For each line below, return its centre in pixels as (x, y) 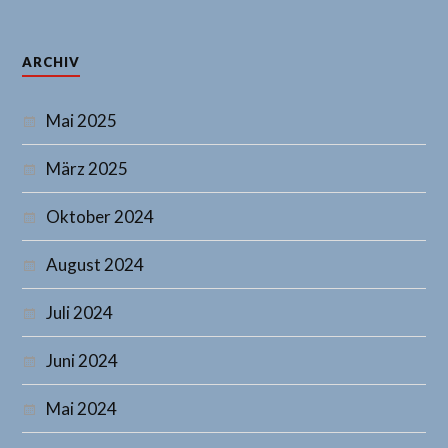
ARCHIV (51, 62)
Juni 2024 (82, 361)
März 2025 (87, 169)
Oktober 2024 (100, 217)
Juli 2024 (80, 313)
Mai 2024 (82, 409)
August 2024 (95, 265)
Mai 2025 (82, 121)
